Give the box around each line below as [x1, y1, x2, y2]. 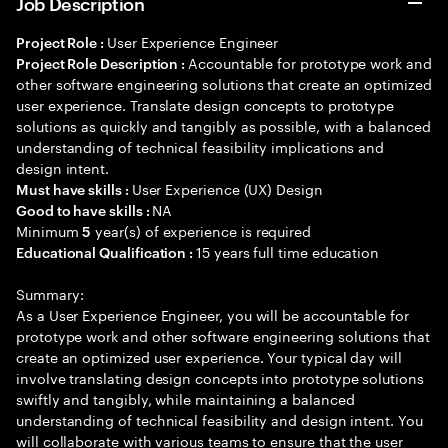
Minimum [16, 219, 83, 241]
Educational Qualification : [16, 242, 197, 261]
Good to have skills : [16, 200, 153, 219]
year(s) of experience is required [91, 219, 312, 241]
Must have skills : [16, 179, 132, 198]
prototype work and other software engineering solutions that [16, 324, 430, 346]
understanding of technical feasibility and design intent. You [16, 408, 423, 430]
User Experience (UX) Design [131, 177, 323, 199]
